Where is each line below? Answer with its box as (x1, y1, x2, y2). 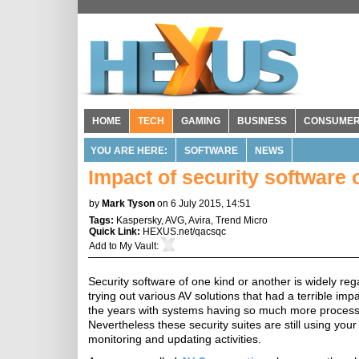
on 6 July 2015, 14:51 (157, 198, 251, 209)
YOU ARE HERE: (91, 145, 167, 156)
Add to (89, 240, 119, 252)
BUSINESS (237, 115, 287, 127)
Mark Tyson (102, 198, 155, 209)
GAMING (181, 115, 220, 127)
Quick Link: (89, 226, 143, 237)
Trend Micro (216, 215, 268, 226)
